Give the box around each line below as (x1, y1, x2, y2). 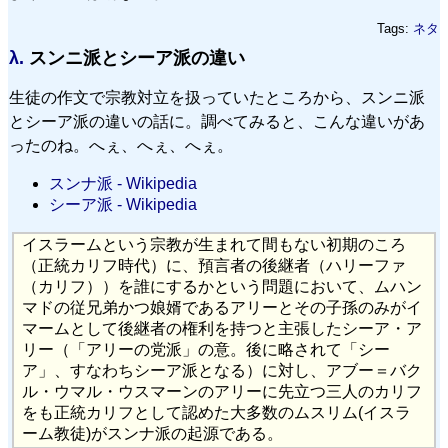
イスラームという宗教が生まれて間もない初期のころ (22, 236, 407, 254)
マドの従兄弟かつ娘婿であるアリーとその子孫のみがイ (22, 299, 423, 317)
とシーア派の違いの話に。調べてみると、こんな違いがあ (9, 112, 425, 130)
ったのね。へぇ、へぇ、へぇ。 (9, 136, 233, 154)
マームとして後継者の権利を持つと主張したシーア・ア (22, 320, 423, 338)
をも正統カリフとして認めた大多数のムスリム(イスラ (22, 404, 412, 422)
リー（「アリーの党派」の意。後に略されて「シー (22, 341, 391, 359)
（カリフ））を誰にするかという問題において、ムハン (22, 278, 423, 296)
